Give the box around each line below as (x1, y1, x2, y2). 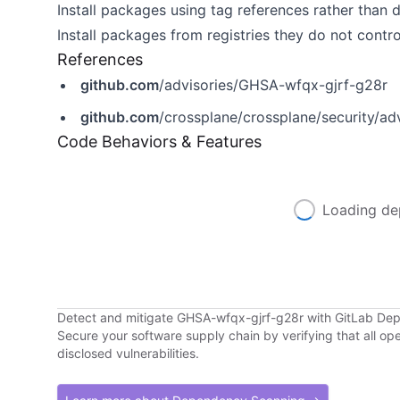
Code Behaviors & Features (57, 132, 262, 151)
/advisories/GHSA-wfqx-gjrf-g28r (159, 76, 387, 94)
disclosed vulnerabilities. (57, 346, 199, 361)
